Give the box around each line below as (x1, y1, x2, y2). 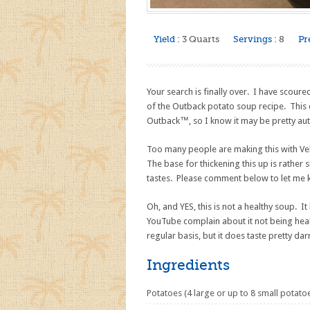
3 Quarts (182, 34, 219, 44)
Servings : (233, 34, 277, 44)
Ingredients (147, 257, 230, 273)
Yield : (154, 34, 180, 44)
